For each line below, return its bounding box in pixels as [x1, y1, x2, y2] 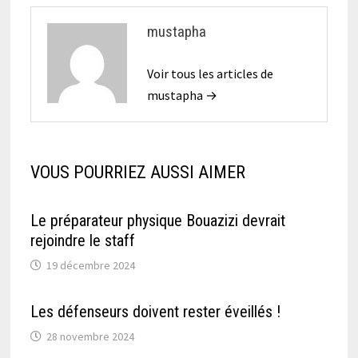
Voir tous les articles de [146, 66, 273, 82]
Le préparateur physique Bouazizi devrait [30, 211, 285, 231]
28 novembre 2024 [46, 329, 134, 344]
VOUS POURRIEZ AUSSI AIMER [30, 162, 245, 183]
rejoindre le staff [30, 231, 139, 251]
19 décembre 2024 [46, 258, 135, 273]
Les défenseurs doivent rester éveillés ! [30, 302, 280, 322]
